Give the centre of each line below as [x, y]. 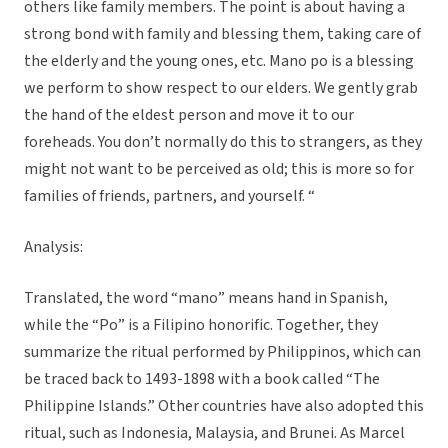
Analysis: [53, 247]
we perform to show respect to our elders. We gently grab [221, 88]
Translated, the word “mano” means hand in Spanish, [206, 298]
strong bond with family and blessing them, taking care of [222, 34]
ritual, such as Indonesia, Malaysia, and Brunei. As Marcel [214, 433]
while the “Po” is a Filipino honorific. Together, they [201, 325]
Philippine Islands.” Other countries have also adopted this [224, 406]
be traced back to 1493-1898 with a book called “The [202, 379]
